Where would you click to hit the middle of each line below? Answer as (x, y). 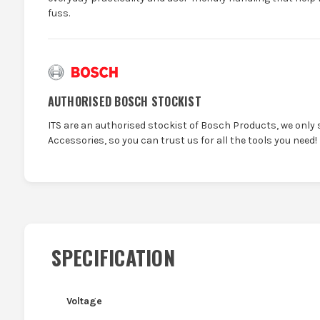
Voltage (84, 301)
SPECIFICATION (113, 257)
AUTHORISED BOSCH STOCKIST (124, 101)
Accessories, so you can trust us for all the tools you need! (182, 140)
